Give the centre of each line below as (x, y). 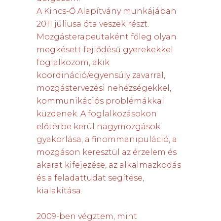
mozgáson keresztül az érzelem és (107, 152)
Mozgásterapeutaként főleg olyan (107, 37)
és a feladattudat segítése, (90, 178)
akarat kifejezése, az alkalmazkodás (109, 165)
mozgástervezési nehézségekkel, (104, 88)
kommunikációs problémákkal (100, 101)
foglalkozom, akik (73, 62)
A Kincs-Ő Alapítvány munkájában (107, 11)
